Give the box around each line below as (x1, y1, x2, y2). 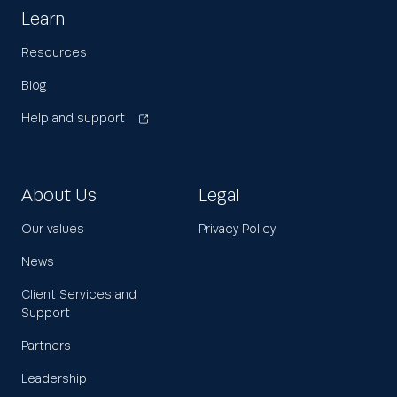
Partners (21, 339, 71, 354)
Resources (21, 46, 87, 61)
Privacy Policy (198, 222, 276, 237)
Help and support (21, 112, 125, 127)
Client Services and (21, 288, 136, 303)
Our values (21, 222, 84, 237)
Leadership (21, 372, 87, 387)
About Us (21, 186, 97, 206)
